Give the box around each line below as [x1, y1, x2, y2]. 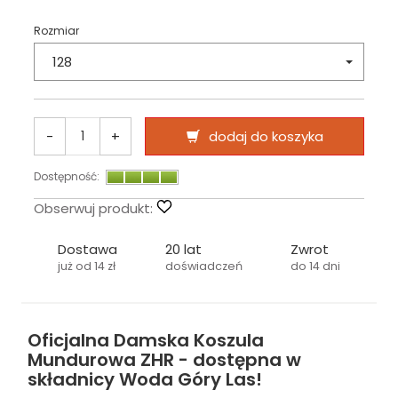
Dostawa [58, 240, 117, 259]
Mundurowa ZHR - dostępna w [28, 347, 301, 373]
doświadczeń [165, 259, 243, 275]
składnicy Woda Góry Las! [28, 367, 262, 393]
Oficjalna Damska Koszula [28, 328, 264, 354]
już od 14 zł [58, 259, 115, 275]
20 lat [165, 240, 202, 259]
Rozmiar [34, 22, 79, 38]
